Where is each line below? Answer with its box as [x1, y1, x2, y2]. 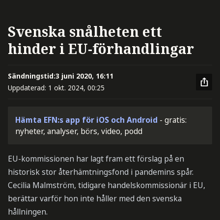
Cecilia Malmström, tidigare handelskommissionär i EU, [7, 180, 205, 191]
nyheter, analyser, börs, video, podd [15, 125, 143, 137]
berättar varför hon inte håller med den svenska [7, 193, 182, 204]
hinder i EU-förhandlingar [7, 39, 194, 58]
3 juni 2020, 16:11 [55, 71, 113, 81]
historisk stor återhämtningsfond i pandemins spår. [7, 166, 193, 178]
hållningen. [7, 206, 48, 218]
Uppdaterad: [7, 82, 48, 92]
